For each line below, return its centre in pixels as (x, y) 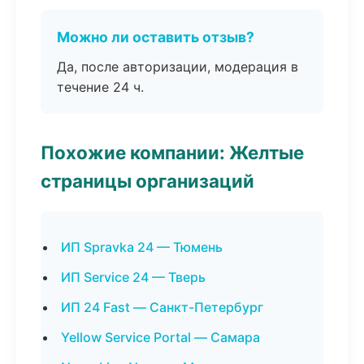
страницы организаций (147, 181)
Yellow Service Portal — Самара (160, 337)
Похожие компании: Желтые (172, 152)
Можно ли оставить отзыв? (156, 37)
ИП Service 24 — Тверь (133, 277)
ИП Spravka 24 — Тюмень (142, 247)
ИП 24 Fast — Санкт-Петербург (162, 307)
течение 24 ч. (100, 87)
